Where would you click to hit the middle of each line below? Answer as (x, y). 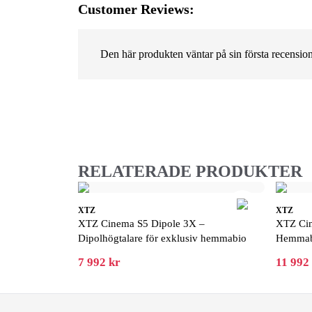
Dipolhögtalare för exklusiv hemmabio (162, 238)
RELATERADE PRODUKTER (190, 171)
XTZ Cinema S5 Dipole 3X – (141, 224)
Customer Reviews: (136, 9)
